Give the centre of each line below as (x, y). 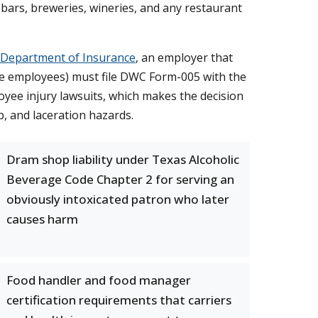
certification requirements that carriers (119, 300)
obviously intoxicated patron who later (118, 199)
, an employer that (184, 57)
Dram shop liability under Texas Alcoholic (123, 159)
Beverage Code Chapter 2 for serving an (120, 179)
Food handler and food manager (99, 280)
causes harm (42, 219)
